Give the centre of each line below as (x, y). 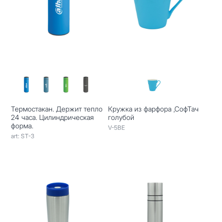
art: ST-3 (23, 136)
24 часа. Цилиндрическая (53, 117)
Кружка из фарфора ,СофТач (153, 109)
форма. (22, 125)
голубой (121, 117)
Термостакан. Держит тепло (57, 109)
